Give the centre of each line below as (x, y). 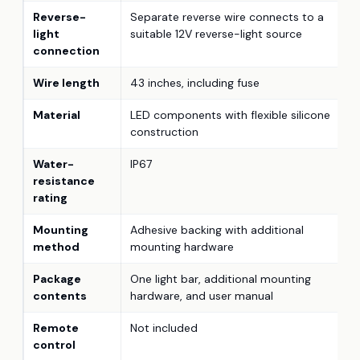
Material (57, 115)
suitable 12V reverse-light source (216, 33)
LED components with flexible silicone (230, 115)
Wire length (66, 82)
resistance (64, 180)
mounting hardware (182, 246)
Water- (53, 164)
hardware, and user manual (202, 295)
